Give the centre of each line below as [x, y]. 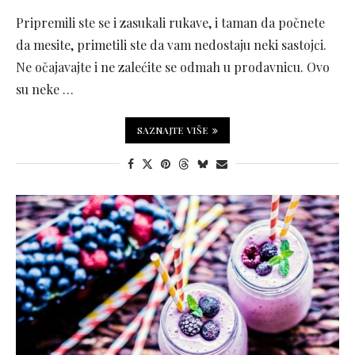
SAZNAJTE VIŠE [173, 130]
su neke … [45, 89]
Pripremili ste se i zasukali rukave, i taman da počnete [170, 22]
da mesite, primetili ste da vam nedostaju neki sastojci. [171, 44]
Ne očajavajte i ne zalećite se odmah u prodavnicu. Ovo [173, 67]
